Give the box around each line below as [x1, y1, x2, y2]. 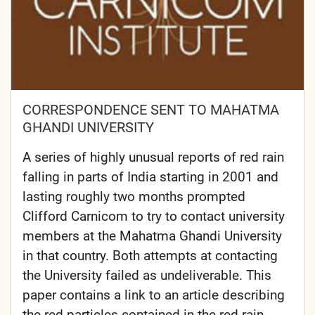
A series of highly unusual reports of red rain [22, 149, 284, 166]
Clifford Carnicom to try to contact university [22, 208, 285, 225]
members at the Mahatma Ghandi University [22, 228, 282, 245]
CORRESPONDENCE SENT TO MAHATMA [22, 101, 279, 119]
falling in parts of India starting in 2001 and [22, 169, 278, 186]
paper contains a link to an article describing [22, 287, 285, 304]
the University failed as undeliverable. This [22, 267, 271, 284]
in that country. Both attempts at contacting [22, 247, 278, 264]
